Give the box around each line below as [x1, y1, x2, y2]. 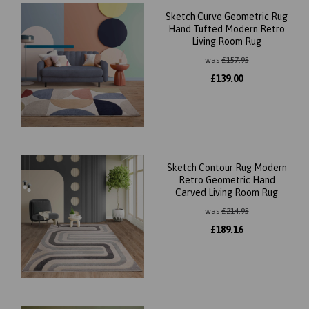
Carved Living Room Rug [175, 187, 278, 198]
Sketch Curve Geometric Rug [166, 11, 288, 22]
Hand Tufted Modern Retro [168, 23, 285, 34]
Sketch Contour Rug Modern [166, 162, 287, 173]
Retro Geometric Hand [178, 175, 275, 186]
